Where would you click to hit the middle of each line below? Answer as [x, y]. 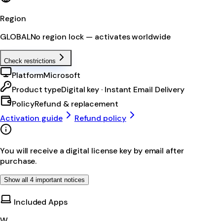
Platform [28, 75]
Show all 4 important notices [44, 180]
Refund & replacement [76, 104]
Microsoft [62, 75]
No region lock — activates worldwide [100, 37]
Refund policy [100, 118]
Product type [37, 89]
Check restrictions [30, 61]
